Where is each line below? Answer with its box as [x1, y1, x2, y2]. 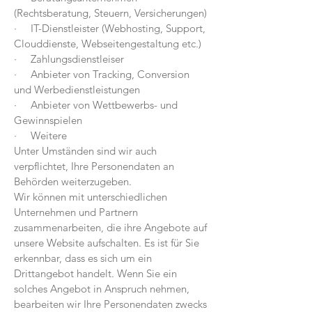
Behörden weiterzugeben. [14, 175, 132, 188]
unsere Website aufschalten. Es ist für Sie [14, 236, 199, 249]
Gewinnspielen [14, 114, 82, 127]
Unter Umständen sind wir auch [14, 144, 157, 157]
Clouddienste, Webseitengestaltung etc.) [14, 37, 201, 50]
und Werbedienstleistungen [14, 83, 140, 96]
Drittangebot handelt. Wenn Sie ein [14, 267, 177, 280]
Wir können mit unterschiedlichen [14, 190, 167, 203]
